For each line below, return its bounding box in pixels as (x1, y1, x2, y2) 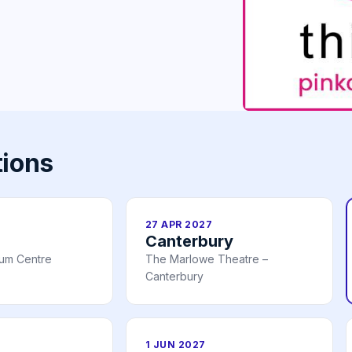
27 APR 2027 (145, 218, 213, 230)
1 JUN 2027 (145, 338, 206, 350)
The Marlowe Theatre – (145, 251, 268, 266)
